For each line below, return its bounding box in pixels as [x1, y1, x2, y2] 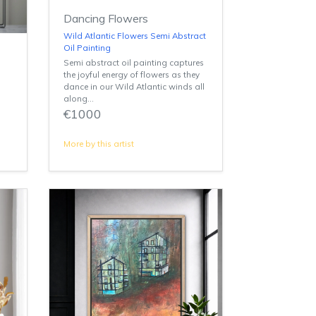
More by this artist [63, 138, 134, 149]
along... [63, 92, 94, 104]
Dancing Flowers [63, 11, 148, 25]
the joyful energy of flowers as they [63, 68, 200, 80]
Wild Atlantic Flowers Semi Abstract [63, 30, 206, 41]
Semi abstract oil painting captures [63, 56, 204, 68]
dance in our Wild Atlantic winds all [63, 80, 205, 92]
